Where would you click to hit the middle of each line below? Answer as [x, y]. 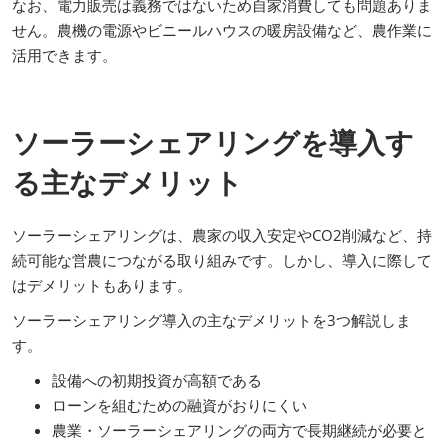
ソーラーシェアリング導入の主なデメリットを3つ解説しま [211, 319]
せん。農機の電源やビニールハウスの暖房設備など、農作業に [222, 29]
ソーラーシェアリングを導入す [213, 141]
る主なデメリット [127, 181]
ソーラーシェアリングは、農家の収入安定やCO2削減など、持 [222, 234]
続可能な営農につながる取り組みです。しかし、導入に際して [222, 259]
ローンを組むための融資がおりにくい [179, 404]
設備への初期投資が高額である [157, 379]
